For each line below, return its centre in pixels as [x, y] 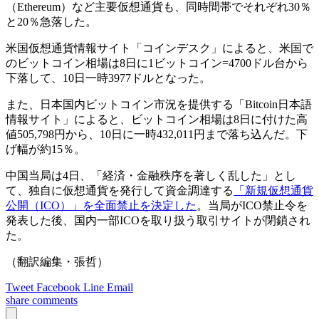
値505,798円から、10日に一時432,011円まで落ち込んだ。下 [157, 134]
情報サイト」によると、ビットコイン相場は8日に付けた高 [157, 119]
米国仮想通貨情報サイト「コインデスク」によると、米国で [159, 48]
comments [55, 300]
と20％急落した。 [51, 21]
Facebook [58, 287]
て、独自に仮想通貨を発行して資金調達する [120, 190]
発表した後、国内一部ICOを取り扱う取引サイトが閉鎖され [158, 220]
